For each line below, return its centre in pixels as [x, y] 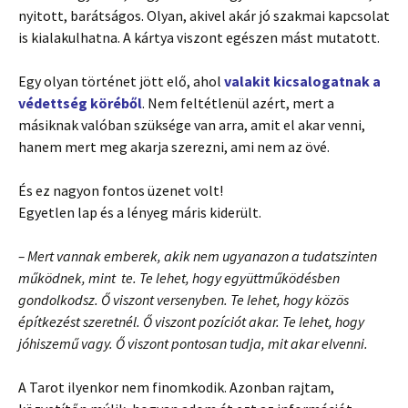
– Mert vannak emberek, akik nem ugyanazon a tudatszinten [198, 255]
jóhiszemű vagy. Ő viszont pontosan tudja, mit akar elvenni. [193, 343]
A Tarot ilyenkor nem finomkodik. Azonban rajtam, [176, 387]
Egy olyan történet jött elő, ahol [121, 81]
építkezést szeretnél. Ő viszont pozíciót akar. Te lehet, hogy [191, 321]
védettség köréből [80, 102]
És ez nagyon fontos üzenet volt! [121, 190]
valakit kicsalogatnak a [302, 81]
